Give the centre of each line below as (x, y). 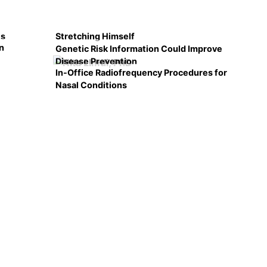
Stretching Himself (95, 36)
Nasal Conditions (91, 85)
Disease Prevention (96, 61)
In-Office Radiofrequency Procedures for (141, 72)
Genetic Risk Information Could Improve (139, 48)
